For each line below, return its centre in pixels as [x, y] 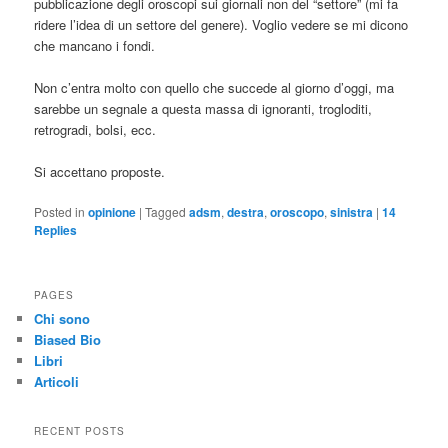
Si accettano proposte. [100, 172]
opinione [112, 212]
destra [246, 212]
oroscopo [297, 212]
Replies [56, 230]
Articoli [57, 381]
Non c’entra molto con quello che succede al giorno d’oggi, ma [214, 88]
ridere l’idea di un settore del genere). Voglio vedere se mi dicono [221, 24]
